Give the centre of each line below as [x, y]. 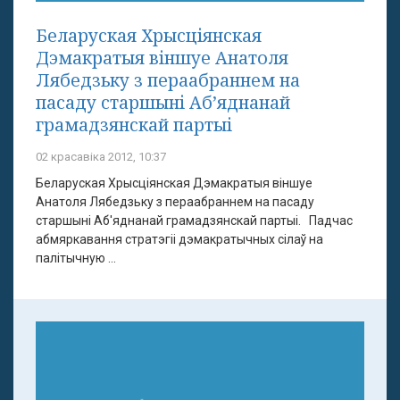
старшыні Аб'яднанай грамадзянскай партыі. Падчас [194, 220]
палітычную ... [76, 258]
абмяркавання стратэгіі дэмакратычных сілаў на [179, 239]
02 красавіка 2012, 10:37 [101, 156]
